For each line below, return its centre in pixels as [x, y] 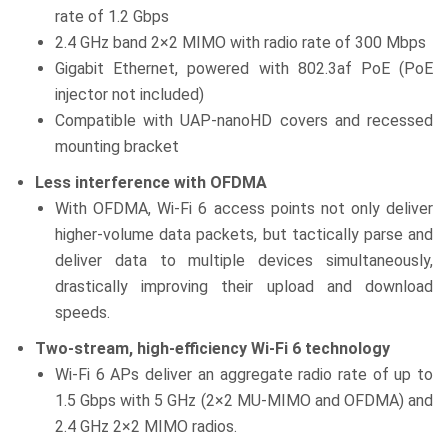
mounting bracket [117, 146]
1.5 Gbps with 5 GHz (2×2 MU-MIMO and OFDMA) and [244, 400]
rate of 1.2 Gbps [112, 16]
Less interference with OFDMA [151, 182]
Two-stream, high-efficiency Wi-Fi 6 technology [212, 348]
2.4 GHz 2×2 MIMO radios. [146, 426]
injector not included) [129, 94]
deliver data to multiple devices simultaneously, [244, 260]
